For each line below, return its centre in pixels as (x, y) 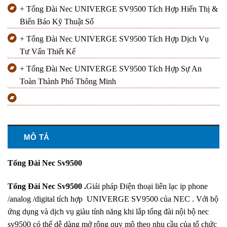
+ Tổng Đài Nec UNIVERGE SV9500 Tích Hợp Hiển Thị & (119, 9)
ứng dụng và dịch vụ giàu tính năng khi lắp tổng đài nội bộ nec (108, 211)
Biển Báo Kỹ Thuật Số (57, 22)
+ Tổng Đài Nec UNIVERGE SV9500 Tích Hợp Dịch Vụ (114, 39)
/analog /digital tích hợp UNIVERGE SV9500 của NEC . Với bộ (113, 199)
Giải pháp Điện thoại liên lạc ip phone (147, 186)
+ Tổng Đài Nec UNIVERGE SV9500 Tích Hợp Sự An (111, 69)
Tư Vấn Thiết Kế (48, 52)
